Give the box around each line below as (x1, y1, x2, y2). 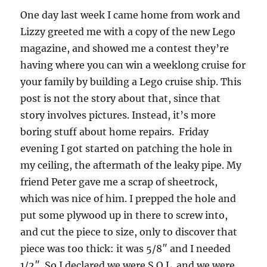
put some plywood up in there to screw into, (20, 209, 228, 222)
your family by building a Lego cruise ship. (20, 76, 219, 88)
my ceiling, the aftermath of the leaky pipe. (20, 159, 225, 172)
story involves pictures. (20, 109, 130, 122)
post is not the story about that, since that (20, 92, 221, 105)
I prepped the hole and (129, 193, 237, 205)
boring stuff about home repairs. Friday (20, 126, 209, 138)
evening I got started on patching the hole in (20, 142, 233, 155)
